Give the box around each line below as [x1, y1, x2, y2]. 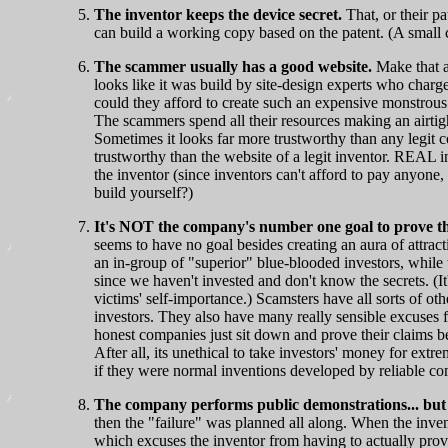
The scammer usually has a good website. [94, 57, 372, 75]
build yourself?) [94, 183, 193, 201]
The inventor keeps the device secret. [94, 5, 342, 23]
